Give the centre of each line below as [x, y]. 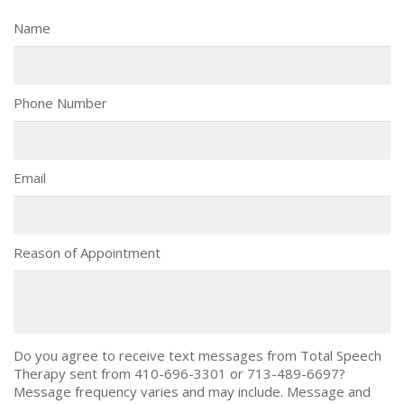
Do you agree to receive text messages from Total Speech [197, 355]
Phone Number [60, 103]
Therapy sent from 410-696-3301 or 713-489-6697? [179, 373]
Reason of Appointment [87, 252]
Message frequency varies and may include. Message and [192, 391]
